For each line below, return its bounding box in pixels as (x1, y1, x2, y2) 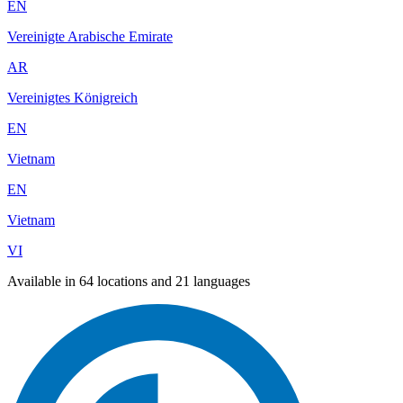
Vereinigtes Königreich (7, 90, 138, 106)
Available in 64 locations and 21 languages (7, 273, 250, 290)
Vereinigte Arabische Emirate (7, 29, 173, 45)
